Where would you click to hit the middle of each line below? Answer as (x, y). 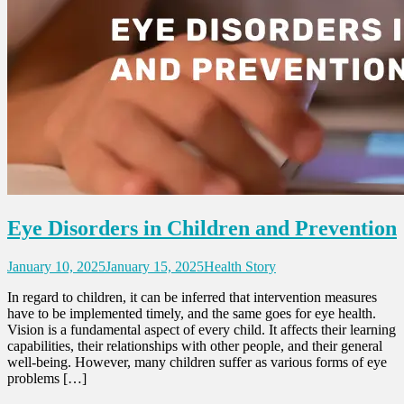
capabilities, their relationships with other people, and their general (195, 346)
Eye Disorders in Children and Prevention (202, 229)
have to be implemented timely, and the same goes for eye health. (192, 314)
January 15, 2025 (155, 267)
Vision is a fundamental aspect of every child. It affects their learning (202, 330)
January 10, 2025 (56, 267)
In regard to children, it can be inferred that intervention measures (192, 298)
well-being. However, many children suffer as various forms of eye (197, 363)
